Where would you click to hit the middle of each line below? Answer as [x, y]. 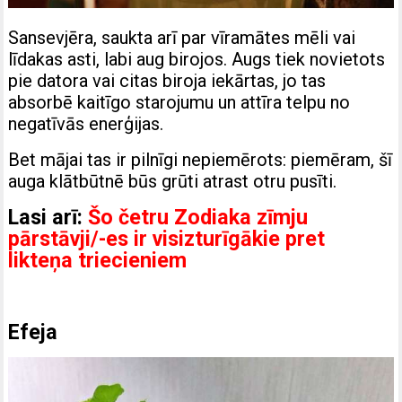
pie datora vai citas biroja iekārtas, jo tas [167, 80]
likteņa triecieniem [98, 260]
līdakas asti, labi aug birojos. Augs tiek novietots [197, 59]
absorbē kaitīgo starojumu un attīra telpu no [179, 102]
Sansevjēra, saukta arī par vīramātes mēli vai [182, 37]
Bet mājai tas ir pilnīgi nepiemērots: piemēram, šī [201, 159]
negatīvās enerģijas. [86, 123]
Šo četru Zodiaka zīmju [198, 217]
